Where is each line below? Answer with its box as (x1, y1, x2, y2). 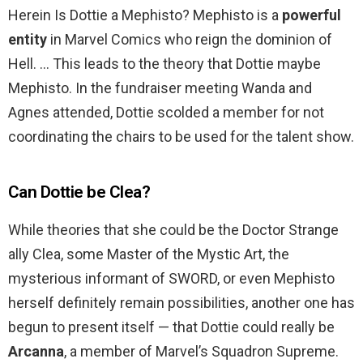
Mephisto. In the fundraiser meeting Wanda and (8, 79, 312, 97)
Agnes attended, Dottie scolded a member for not (8, 104, 324, 122)
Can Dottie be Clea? (8, 182, 151, 203)
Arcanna (8, 343, 64, 361)
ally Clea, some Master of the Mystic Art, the (8, 246, 289, 263)
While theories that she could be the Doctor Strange (8, 221, 339, 239)
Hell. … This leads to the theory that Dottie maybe (8, 55, 321, 73)
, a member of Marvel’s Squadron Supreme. (64, 343, 339, 361)
